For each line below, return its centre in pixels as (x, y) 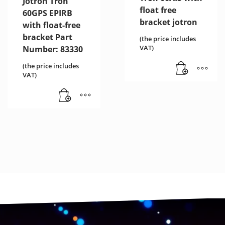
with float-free (51, 25)
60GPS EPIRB (47, 13)
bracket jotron (168, 22)
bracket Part (47, 37)
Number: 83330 (53, 49)
